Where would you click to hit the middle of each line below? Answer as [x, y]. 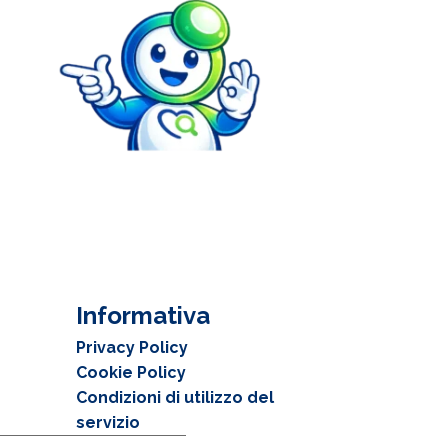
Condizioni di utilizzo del [175, 398]
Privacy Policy [132, 348]
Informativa [143, 316]
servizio [108, 423]
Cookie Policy [131, 373]
